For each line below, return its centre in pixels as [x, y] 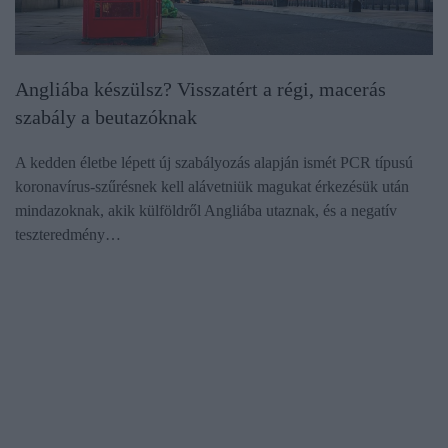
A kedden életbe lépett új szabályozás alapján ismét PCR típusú [214, 162]
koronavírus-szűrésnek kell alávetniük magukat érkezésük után [212, 186]
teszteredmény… [68, 234]
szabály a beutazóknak [106, 116]
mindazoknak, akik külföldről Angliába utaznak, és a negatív [206, 210]
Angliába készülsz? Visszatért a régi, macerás [200, 88]
